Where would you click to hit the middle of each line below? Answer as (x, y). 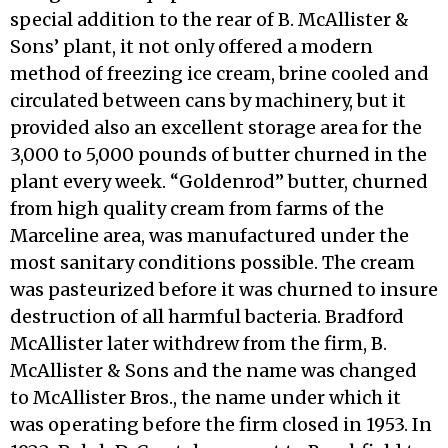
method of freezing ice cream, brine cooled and (219, 73)
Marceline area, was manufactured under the (209, 235)
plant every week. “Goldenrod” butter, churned (219, 181)
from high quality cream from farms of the (197, 208)
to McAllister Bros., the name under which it (205, 397)
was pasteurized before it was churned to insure (224, 289)
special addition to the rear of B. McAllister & (209, 19)
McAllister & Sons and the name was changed (213, 370)
